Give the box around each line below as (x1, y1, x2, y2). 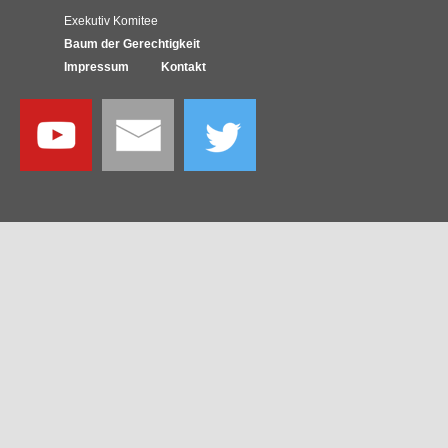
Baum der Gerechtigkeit (64, 37, 200, 52)
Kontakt (161, 60, 206, 75)
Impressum (64, 60, 129, 75)
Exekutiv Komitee (64, 14, 158, 29)
